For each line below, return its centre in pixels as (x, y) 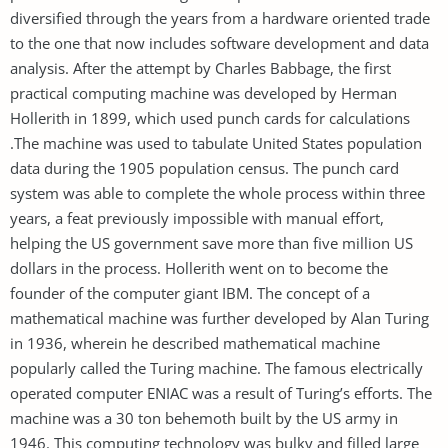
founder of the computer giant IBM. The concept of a (190, 292)
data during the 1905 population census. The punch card (204, 167)
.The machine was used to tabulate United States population (216, 142)
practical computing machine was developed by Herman (203, 92)
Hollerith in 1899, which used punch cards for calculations (210, 117)
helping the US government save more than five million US (211, 242)
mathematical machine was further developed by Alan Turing (219, 317)
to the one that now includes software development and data (219, 42)
